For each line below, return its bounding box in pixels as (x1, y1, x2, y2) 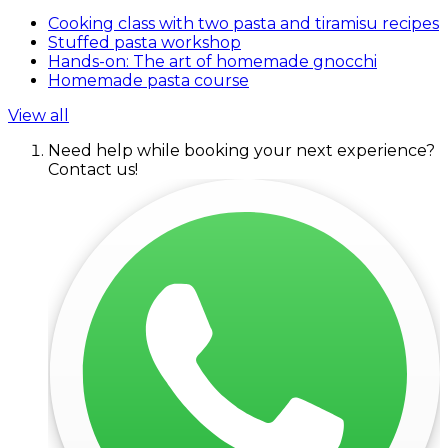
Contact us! (48, 159, 138, 179)
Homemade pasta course (48, 70, 249, 90)
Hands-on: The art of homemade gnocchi (48, 51, 377, 71)
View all (8, 105, 69, 125)
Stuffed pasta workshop (48, 32, 241, 52)
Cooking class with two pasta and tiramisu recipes (48, 13, 439, 33)
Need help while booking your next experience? (48, 140, 435, 160)
